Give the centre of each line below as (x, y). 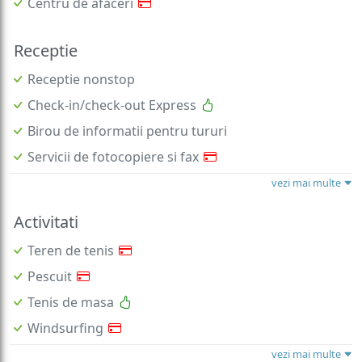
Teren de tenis (71, 228)
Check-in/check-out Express (112, 83)
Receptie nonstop (81, 57)
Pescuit (50, 254)
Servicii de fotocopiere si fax (113, 135)
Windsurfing (65, 306)
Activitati (46, 200)
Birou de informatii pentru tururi (127, 109)
